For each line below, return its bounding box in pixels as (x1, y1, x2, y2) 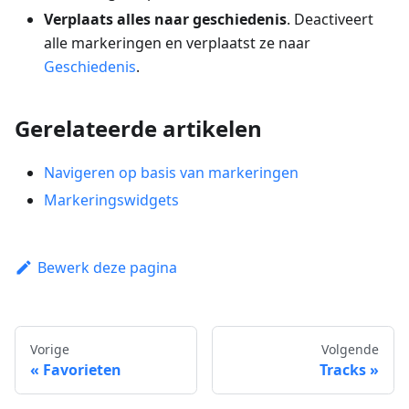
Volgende (321, 341, 379, 358)
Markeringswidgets (44, 189, 179, 210)
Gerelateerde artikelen (15, 112, 262, 143)
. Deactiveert (287, 8, 373, 29)
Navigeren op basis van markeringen (44, 162, 299, 183)
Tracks (320, 360, 366, 380)
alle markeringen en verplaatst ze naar (44, 32, 310, 53)
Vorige (30, 341, 69, 358)
